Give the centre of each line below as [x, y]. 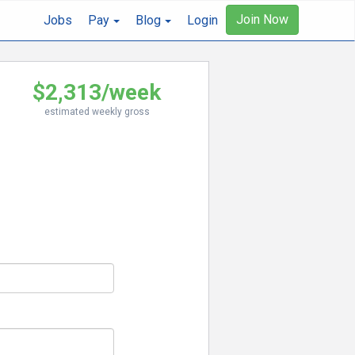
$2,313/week [97, 92]
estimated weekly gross [97, 112]
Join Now [262, 19]
